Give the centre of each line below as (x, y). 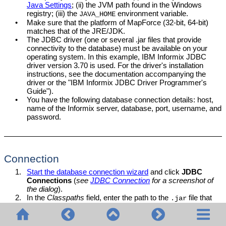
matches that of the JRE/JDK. (76, 31)
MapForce (144, 22)
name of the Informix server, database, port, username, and (124, 108)
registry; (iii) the (53, 13)
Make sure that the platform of (77, 22)
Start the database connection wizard (88, 172)
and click (165, 172)
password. (44, 117)
